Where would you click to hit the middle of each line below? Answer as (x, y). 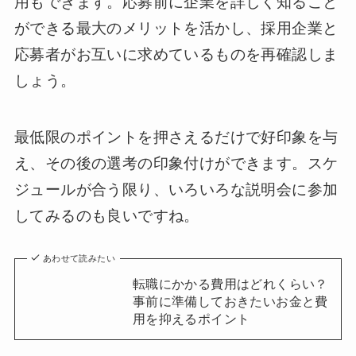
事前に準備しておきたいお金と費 (230, 302)
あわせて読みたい (79, 259)
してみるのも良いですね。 (106, 215)
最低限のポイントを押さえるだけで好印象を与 (176, 137)
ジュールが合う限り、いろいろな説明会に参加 (176, 189)
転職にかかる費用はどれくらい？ (230, 284)
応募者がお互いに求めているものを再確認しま (176, 55)
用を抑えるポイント (191, 319)
